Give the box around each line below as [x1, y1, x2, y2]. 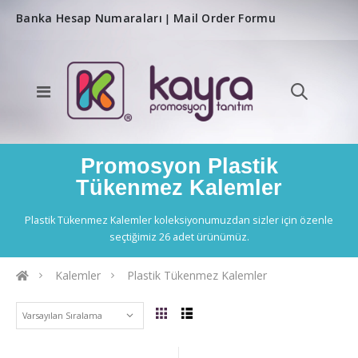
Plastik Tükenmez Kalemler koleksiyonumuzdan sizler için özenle [25, 213, 333, 228]
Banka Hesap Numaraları [16, 10, 162, 26]
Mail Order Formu [173, 10, 276, 26]
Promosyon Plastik [80, 154, 278, 179]
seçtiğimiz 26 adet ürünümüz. [109, 230, 249, 245]
